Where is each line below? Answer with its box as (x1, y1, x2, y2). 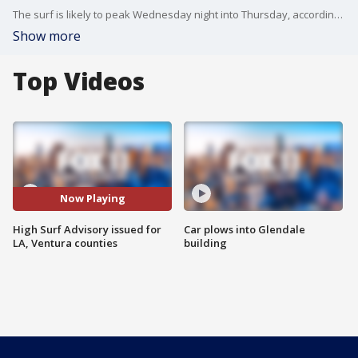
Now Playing (59, 191, 125, 206)
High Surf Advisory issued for (13, 221, 161, 237)
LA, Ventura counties (13, 235, 117, 250)
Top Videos (13, 65, 145, 97)
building (184, 235, 227, 250)
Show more (13, 27, 81, 45)
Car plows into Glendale (184, 221, 305, 237)
